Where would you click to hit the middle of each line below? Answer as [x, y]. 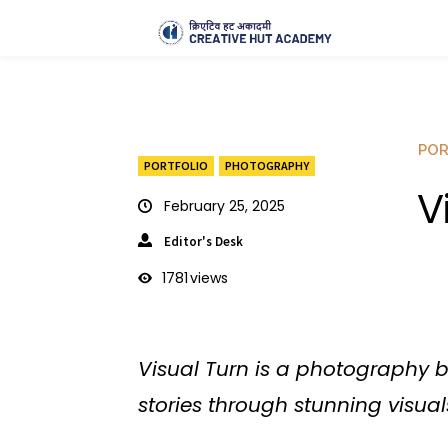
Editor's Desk [203, 241]
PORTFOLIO [176, 165]
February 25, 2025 [224, 205]
